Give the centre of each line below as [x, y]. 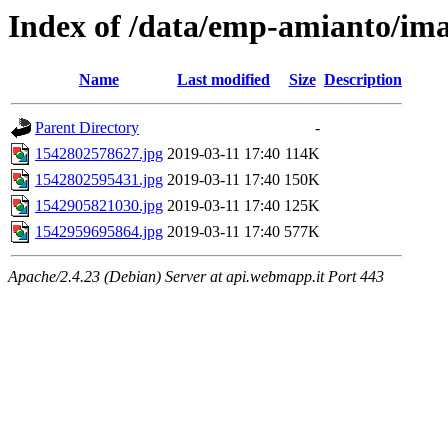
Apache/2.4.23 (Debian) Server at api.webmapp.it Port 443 [196, 277]
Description [363, 80]
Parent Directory [87, 128]
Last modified [223, 80]
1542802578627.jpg [99, 154]
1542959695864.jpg [99, 232]
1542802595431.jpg [99, 180]
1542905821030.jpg [99, 206]
